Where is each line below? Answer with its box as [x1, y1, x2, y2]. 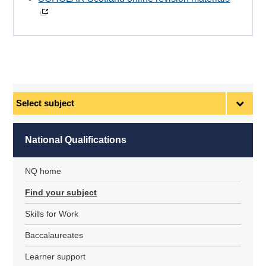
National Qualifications [25, 135, 127, 145]
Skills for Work [25, 209, 79, 219]
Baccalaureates [25, 230, 84, 240]
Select [12, 93, 36, 103]
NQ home [25, 166, 62, 176]
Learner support [25, 252, 86, 262]
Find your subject [25, 188, 97, 198]
